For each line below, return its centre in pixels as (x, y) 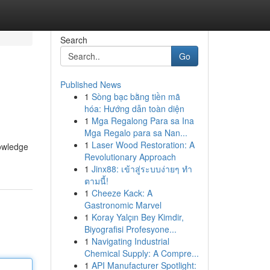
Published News (90, 84)
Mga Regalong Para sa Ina (143, 121)
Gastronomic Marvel (123, 205)
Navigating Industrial (130, 241)
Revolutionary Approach (130, 157)
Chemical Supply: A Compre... (141, 253)
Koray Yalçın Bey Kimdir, (137, 217)
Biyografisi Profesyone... (130, 229)
